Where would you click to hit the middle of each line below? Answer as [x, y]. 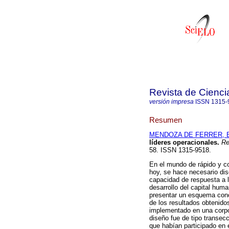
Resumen [166, 120]
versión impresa [171, 102]
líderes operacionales [183, 143]
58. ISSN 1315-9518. [180, 150]
